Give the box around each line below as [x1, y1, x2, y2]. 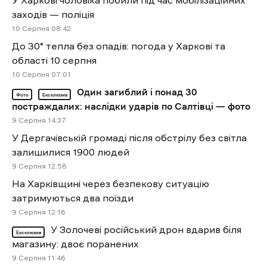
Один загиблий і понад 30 [77, 87, 197, 97]
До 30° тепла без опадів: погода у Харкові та [12, 41, 225, 51]
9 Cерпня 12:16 [12, 209, 65, 216]
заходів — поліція [12, 10, 94, 20]
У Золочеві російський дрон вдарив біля [51, 225, 241, 235]
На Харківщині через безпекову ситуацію [12, 179, 209, 189]
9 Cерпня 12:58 [12, 163, 67, 170]
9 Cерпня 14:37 [12, 117, 66, 125]
